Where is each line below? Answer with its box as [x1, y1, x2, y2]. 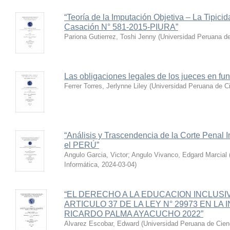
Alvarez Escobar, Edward [64, 220, 139, 227]
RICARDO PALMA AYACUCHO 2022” [64, 209, 203, 218]
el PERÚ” [64, 141, 99, 149]
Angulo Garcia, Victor [64, 151, 128, 159]
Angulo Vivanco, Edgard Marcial [131, 151, 227, 159]
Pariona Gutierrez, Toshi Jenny [64, 33, 156, 41]
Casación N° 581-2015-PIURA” [64, 23, 178, 31]
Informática [64, 161, 98, 168]
